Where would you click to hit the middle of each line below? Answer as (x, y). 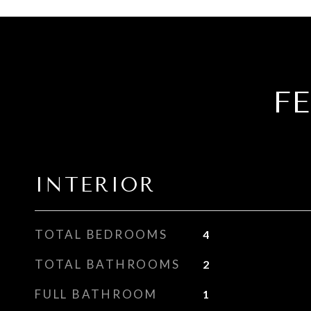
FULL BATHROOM (96, 294)
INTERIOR (95, 185)
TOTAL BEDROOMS (101, 234)
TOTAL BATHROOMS (108, 264)
